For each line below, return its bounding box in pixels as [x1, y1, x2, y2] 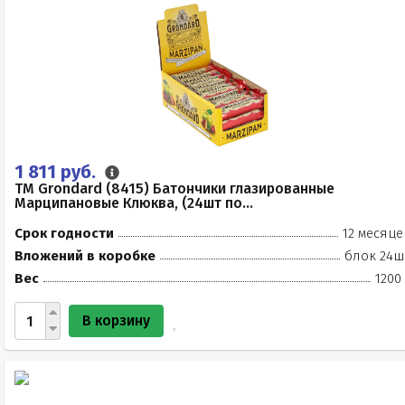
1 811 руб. [14, 161, 100, 183]
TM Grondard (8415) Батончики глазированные [14, 180, 334, 197]
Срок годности [14, 225, 114, 241]
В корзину [82, 312, 150, 329]
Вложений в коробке [14, 248, 155, 264]
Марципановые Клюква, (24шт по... [14, 194, 253, 212]
